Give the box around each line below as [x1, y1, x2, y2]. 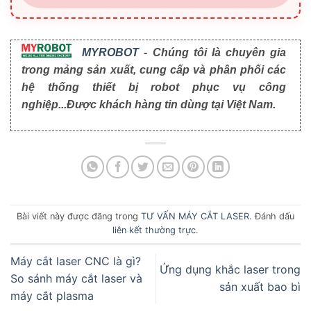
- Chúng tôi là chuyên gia [139, 46, 286, 58]
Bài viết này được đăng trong [17, 211, 141, 222]
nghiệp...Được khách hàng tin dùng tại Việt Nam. [22, 98, 276, 110]
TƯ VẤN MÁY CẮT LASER [141, 211, 249, 222]
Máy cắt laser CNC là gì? [10, 253, 141, 268]
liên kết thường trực [112, 225, 196, 236]
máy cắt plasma [10, 288, 94, 303]
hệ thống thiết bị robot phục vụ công [22, 81, 286, 93]
